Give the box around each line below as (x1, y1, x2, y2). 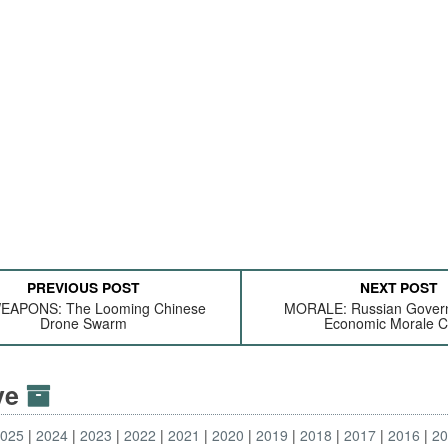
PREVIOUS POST (27, 277, 140, 297)
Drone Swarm (39, 313, 127, 333)
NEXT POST (360, 277, 438, 297)
